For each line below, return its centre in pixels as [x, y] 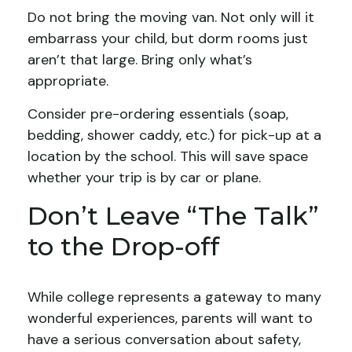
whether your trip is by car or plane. [144, 178]
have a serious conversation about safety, [164, 339]
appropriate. [68, 81]
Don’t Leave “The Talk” [173, 216]
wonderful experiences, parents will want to [170, 318]
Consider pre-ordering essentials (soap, [158, 114]
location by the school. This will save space [168, 156]
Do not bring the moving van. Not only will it [171, 17]
